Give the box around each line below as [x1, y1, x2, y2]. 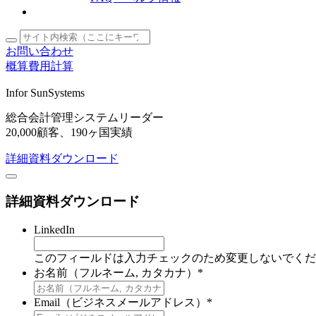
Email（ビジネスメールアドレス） [34, 296, 207, 309]
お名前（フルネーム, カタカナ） [34, 267, 197, 279]
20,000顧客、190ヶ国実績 [6, 126, 133, 138]
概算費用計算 [6, 60, 73, 72]
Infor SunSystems [6, 87, 85, 99]
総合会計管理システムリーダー [6, 111, 164, 123]
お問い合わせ [6, 45, 73, 57]
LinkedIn [34, 224, 75, 236]
